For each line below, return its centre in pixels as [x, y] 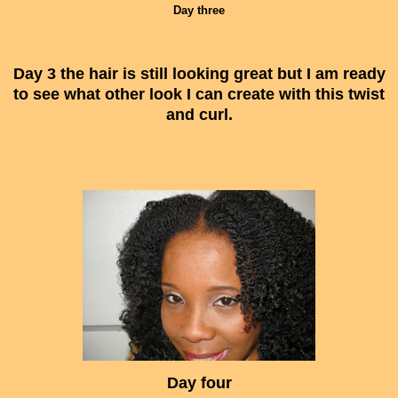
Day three [199, 10]
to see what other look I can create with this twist [199, 94]
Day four [199, 382]
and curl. [199, 114]
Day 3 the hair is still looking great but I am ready [199, 73]
